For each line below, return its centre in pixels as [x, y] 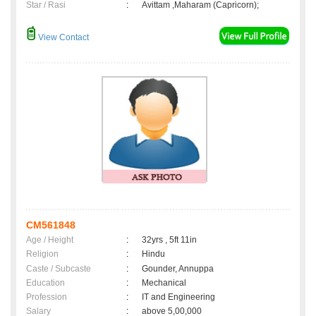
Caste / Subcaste [59, 269]
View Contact [62, 38]
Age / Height [50, 240]
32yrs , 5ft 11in [169, 240]
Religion [42, 254]
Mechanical [164, 283]
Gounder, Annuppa [178, 269]
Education [45, 283]
